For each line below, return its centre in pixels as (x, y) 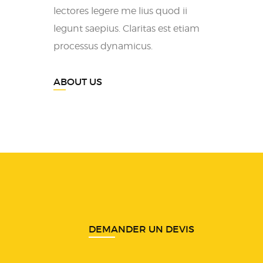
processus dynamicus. (103, 46)
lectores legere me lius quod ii (120, 11)
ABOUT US (78, 82)
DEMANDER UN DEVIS (141, 229)
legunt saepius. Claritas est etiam (127, 28)
